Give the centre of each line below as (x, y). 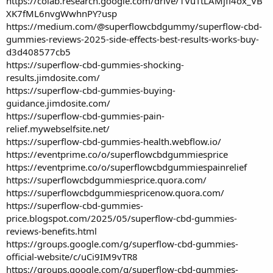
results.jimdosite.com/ (53, 77)
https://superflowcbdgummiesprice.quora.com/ (106, 179)
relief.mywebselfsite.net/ (58, 128)
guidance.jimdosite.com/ (58, 103)
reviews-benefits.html (51, 231)
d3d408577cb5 (38, 51)
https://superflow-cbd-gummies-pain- (85, 115)
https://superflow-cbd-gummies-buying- (91, 90)
